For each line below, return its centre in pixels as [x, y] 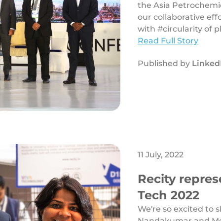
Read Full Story [168, 41]
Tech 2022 [169, 195]
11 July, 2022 [161, 155]
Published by [165, 64]
